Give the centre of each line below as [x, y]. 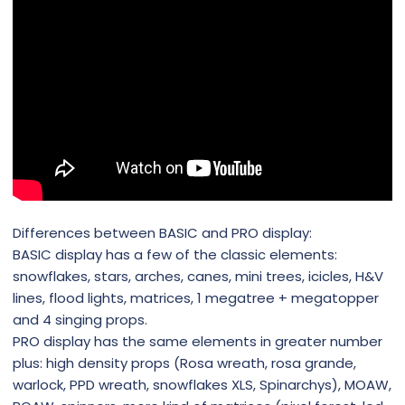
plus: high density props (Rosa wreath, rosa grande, [184, 363]
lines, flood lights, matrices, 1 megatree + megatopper [196, 298]
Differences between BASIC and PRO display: [162, 233]
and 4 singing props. [80, 320]
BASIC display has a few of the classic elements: [175, 255]
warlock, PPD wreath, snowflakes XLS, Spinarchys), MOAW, [202, 385]
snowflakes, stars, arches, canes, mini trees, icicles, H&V [198, 277]
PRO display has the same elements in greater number [198, 342]
